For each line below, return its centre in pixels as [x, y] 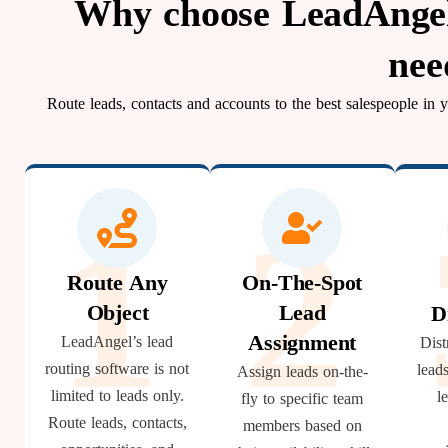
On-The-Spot [302, 282]
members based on [302, 425]
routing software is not [117, 368]
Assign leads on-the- [302, 371]
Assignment [302, 342]
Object [117, 312]
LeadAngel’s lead [117, 341]
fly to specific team [302, 398]
